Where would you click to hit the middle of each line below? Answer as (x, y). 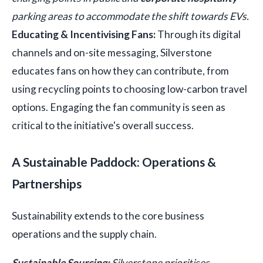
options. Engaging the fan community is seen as (119, 107)
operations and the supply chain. (84, 234)
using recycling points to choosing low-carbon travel (129, 89)
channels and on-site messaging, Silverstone (112, 52)
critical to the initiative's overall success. (103, 125)
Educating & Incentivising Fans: (84, 34)
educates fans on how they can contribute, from (120, 70)
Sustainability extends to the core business (108, 215)
